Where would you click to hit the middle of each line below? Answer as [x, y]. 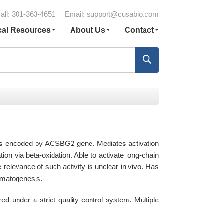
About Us [87, 30]
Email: [76, 14]
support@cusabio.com [123, 14]
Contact [139, 30]
